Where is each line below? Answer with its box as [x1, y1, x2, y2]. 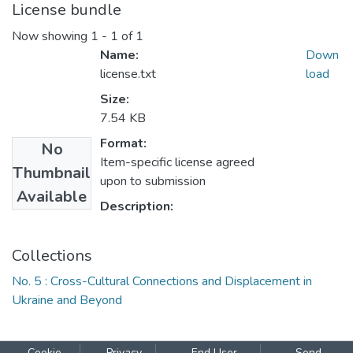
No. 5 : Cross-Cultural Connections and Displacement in [12, 273, 312, 291]
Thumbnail [13, 162, 91, 184]
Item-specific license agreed [100, 154, 255, 172]
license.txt [100, 65, 156, 84]
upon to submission [100, 173, 206, 191]
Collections [12, 245, 92, 267]
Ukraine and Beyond [12, 292, 122, 310]
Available [17, 186, 87, 208]
